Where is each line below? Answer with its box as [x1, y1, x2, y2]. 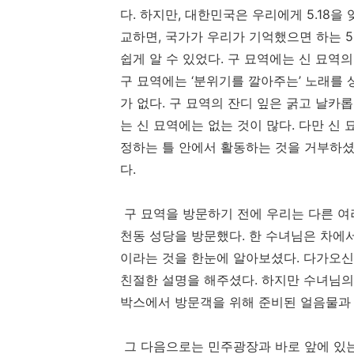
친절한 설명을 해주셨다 [120, 272, 254, 288]
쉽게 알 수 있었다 [120, 51, 220, 67]
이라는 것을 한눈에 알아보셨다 [120, 250, 296, 266]
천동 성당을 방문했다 [120, 228, 242, 244]
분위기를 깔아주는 [194, 73, 299, 89]
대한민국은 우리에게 [185, 6, 307, 23]
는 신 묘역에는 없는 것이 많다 [120, 117, 292, 134]
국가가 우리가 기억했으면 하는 [165, 28, 345, 45]
